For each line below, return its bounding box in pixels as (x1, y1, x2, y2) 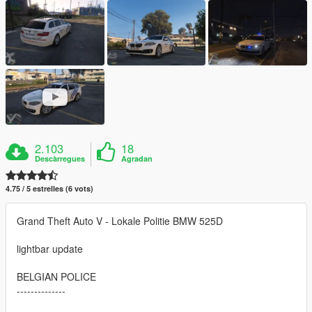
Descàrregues (35, 153, 86, 164)
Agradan (121, 153, 153, 164)
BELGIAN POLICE (17, 269, 96, 283)
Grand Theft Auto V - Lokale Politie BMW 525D (17, 213, 223, 228)
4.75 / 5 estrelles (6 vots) (6, 182, 93, 194)
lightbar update (17, 241, 83, 256)
